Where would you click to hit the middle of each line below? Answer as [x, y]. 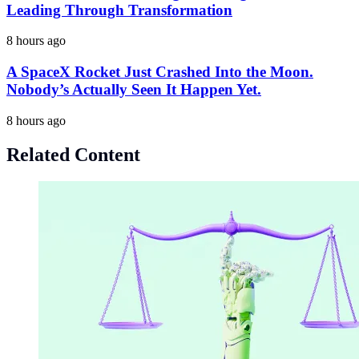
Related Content [73, 154]
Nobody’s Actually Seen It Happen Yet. [134, 89]
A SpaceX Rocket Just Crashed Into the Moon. [160, 71]
